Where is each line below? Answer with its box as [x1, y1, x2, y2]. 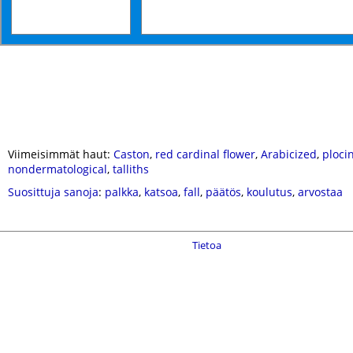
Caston [113, 147, 150, 162]
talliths [113, 162, 149, 176]
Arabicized [261, 147, 317, 162]
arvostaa [298, 184, 343, 199]
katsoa [144, 184, 178, 199]
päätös [206, 184, 241, 199]
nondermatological [8, 162, 107, 176]
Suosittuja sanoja [8, 184, 98, 199]
